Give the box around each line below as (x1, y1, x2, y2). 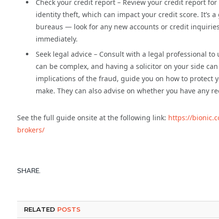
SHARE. (17, 166, 41, 175)
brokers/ (17, 125, 44, 135)
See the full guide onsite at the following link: (17, 113, 168, 123)
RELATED (24, 205, 57, 214)
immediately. (36, 34, 78, 44)
